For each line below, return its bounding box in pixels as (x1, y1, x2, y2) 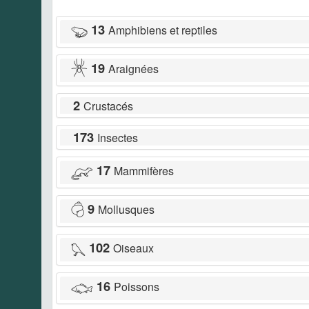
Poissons (114, 278, 159, 295)
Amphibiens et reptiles (108, 21, 217, 38)
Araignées (108, 60, 159, 77)
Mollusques (98, 201, 154, 217)
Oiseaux (113, 239, 154, 256)
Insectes (97, 129, 138, 146)
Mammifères (114, 162, 174, 179)
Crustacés (83, 97, 133, 114)
